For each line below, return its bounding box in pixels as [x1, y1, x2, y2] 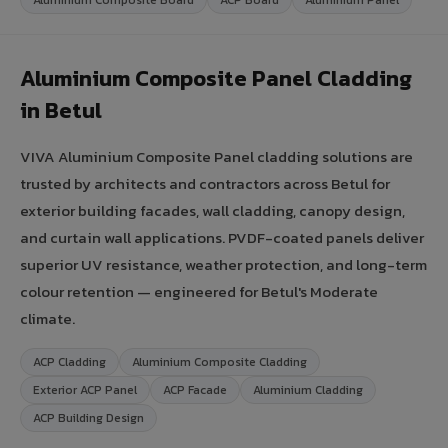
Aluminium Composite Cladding [132, 352, 307, 371]
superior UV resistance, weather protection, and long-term [20, 252, 427, 276]
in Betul [20, 93, 102, 127]
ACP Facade [163, 380, 227, 399]
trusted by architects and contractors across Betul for [20, 171, 390, 195]
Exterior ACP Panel [33, 380, 137, 399]
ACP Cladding [33, 352, 106, 371]
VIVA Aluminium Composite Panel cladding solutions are [20, 144, 413, 168]
